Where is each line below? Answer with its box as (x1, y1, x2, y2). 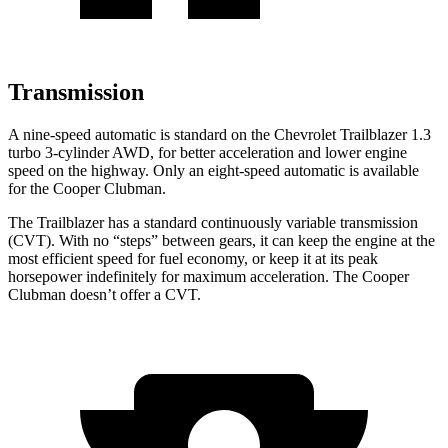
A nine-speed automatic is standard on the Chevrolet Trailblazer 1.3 (8, 125, 431, 143)
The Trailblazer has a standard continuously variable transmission (8, 213, 418, 231)
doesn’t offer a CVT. (66, 285, 201, 303)
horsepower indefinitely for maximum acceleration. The (8, 267, 362, 285)
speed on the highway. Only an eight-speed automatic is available (8, 161, 419, 179)
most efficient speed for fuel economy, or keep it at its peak (8, 249, 378, 267)
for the (8, 179, 53, 197)
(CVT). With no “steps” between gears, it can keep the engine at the (8, 231, 435, 249)
